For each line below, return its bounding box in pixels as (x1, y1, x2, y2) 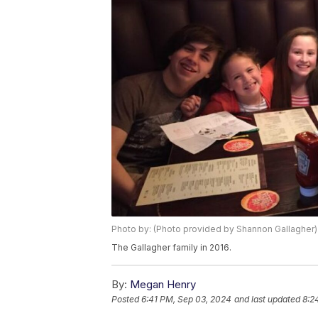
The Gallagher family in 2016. (111, 242, 231, 253)
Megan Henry (130, 278, 196, 292)
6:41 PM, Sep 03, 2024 (141, 294, 231, 305)
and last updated (234, 294, 300, 305)
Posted (111, 294, 141, 305)
